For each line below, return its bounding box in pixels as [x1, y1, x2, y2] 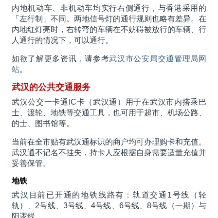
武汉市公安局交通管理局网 [109, 54, 207, 63]
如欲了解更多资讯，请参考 [11, 54, 109, 63]
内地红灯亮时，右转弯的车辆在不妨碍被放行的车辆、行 [11, 25, 207, 34]
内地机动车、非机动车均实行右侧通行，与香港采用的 [11, 4, 207, 13]
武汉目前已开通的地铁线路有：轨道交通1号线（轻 [11, 191, 207, 200]
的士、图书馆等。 [11, 119, 74, 128]
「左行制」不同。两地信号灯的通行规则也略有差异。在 [11, 15, 207, 23]
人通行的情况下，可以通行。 [11, 36, 113, 45]
